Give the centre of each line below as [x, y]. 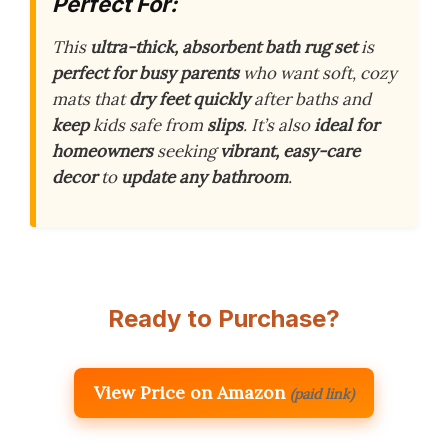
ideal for [346, 125]
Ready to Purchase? [224, 319]
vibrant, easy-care [290, 151]
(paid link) [322, 394]
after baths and [310, 99]
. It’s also [278, 125]
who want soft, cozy [318, 73]
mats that [90, 99]
